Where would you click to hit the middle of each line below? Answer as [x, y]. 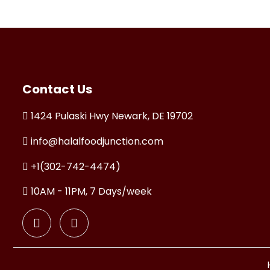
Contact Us [57, 89]
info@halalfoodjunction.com [97, 141]
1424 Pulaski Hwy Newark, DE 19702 [111, 116]
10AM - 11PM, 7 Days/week [90, 191]
